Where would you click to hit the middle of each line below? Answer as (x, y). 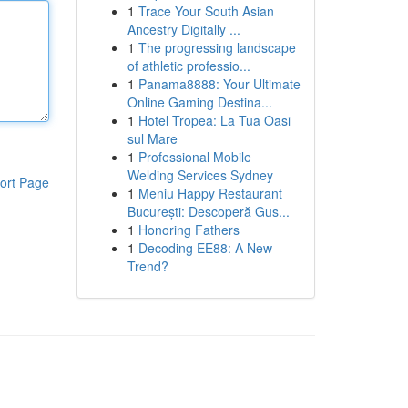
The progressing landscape (217, 47)
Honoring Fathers (189, 229)
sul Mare (152, 138)
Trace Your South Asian (206, 11)
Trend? (148, 266)
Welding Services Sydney (200, 175)
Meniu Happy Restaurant (210, 193)
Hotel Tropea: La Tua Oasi (214, 120)
